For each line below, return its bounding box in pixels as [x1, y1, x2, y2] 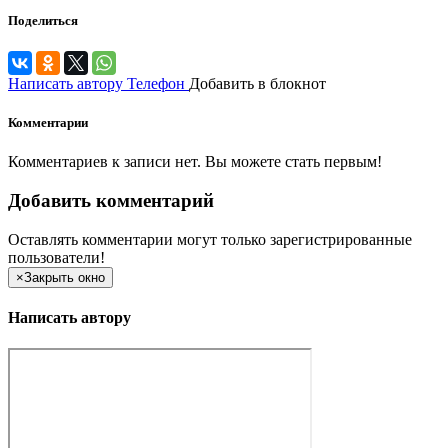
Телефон [127, 74, 185, 92]
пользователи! [8, 248, 105, 266]
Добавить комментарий [8, 189, 214, 211]
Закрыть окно [24, 269, 105, 285]
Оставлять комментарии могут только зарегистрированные [8, 230, 412, 248]
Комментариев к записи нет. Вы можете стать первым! [8, 153, 382, 171]
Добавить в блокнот [189, 74, 326, 92]
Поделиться [8, 12, 78, 28]
